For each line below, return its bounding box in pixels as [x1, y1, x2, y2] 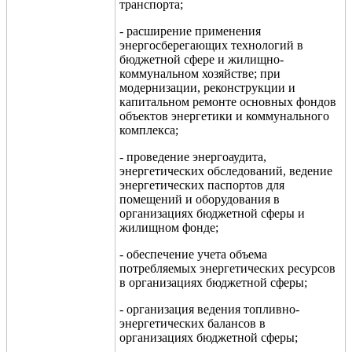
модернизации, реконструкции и [119, 80, 295, 94]
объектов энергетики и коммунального [119, 108, 329, 123]
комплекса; [119, 123, 178, 137]
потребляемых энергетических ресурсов [119, 261, 335, 275]
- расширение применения [119, 24, 261, 38]
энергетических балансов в [119, 316, 266, 330]
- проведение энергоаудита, [119, 149, 266, 163]
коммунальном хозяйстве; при [119, 66, 280, 80]
